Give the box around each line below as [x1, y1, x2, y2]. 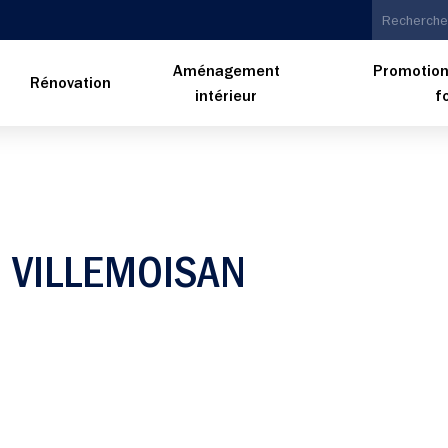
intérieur [195, 89, 258, 106]
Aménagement [172, 64, 280, 81]
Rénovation [30, 77, 112, 93]
